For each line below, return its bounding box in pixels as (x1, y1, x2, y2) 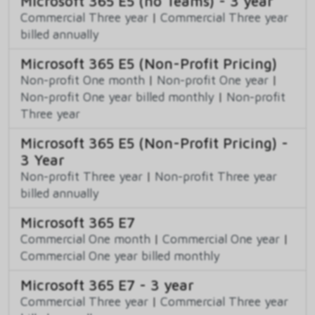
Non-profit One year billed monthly (20, 89, 214, 105)
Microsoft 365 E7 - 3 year (20, 276, 194, 294)
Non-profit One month (20, 72, 145, 88)
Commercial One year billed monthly (20, 248, 220, 264)
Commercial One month (20, 231, 150, 247)
